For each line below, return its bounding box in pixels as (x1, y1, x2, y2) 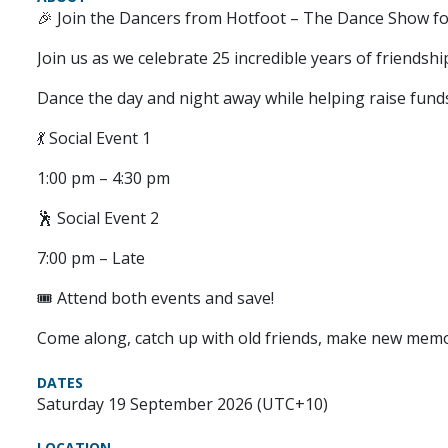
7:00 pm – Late (37, 246, 145, 269)
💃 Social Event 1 (37, 126, 151, 149)
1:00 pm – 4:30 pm (37, 166, 170, 189)
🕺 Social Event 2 (37, 206, 159, 229)
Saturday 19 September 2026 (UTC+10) (37, 392, 328, 415)
